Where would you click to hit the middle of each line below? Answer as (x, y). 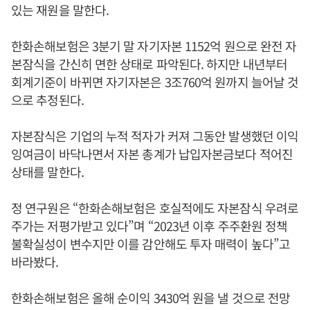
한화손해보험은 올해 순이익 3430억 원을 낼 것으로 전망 (151, 298)
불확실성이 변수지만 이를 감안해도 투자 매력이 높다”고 (151, 244)
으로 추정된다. (49, 100)
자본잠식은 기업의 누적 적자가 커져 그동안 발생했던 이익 (155, 136)
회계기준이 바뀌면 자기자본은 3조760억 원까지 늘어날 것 (155, 82)
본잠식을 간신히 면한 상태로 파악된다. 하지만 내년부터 (149, 64)
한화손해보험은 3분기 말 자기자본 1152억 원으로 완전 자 (154, 46)
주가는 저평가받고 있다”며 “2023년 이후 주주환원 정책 (149, 226)
